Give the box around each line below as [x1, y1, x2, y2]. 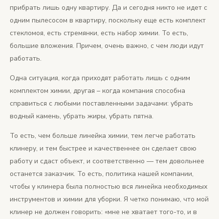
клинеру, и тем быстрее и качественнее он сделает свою [10, 144, 197, 153]
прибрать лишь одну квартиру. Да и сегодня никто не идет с [10, 3, 207, 13]
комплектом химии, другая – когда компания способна [10, 86, 185, 96]
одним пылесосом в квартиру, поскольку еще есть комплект [10, 16, 206, 25]
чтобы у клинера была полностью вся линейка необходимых [10, 182, 207, 192]
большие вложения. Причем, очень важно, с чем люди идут [10, 41, 204, 51]
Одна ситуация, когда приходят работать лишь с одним [10, 73, 190, 83]
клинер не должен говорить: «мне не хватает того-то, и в [10, 207, 197, 217]
